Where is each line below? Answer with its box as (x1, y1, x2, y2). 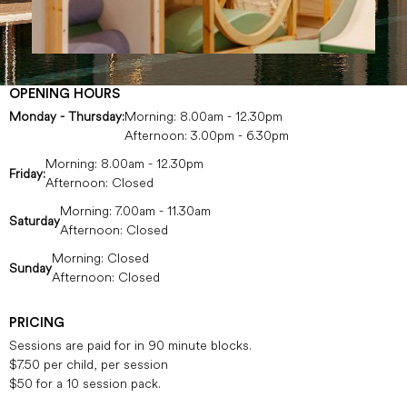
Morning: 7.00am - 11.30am (60, 203, 211, 220)
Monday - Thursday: (9, 108, 124, 125)
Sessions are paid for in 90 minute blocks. (9, 337, 252, 354)
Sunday (9, 259, 52, 276)
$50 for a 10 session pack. (9, 375, 161, 392)
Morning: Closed (52, 250, 149, 267)
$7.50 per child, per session (9, 356, 168, 373)
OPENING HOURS (9, 87, 120, 102)
